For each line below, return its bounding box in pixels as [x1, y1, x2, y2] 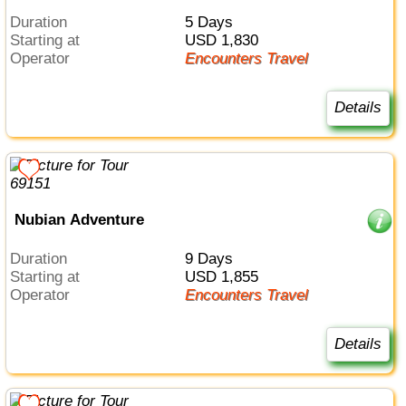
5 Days [192, 14, 233, 32]
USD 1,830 [195, 32, 258, 50]
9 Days [192, 249, 233, 267]
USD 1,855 [195, 267, 258, 285]
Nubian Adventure [14, 211, 144, 229]
